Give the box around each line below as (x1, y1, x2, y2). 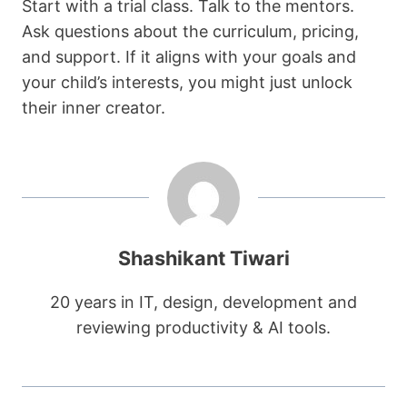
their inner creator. (22, 98, 165, 118)
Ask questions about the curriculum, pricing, (22, 22, 359, 42)
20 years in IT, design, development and (50, 293, 357, 313)
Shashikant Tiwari (117, 246, 290, 271)
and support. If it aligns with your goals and (22, 47, 356, 67)
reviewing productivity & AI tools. (76, 318, 331, 338)
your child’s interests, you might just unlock (22, 73, 352, 93)
